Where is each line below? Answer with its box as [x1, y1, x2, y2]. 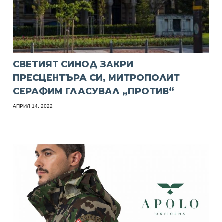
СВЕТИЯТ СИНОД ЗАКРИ [13, 58, 134, 70]
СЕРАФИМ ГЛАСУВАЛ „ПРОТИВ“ [13, 85, 175, 97]
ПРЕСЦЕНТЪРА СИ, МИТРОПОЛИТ [13, 72, 180, 83]
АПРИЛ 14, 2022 [13, 103, 53, 109]
